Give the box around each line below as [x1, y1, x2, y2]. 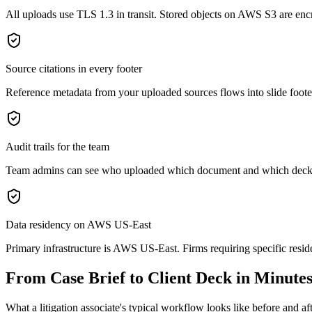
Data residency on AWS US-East [6, 219, 151, 231]
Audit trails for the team [6, 141, 109, 153]
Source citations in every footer [6, 63, 142, 75]
